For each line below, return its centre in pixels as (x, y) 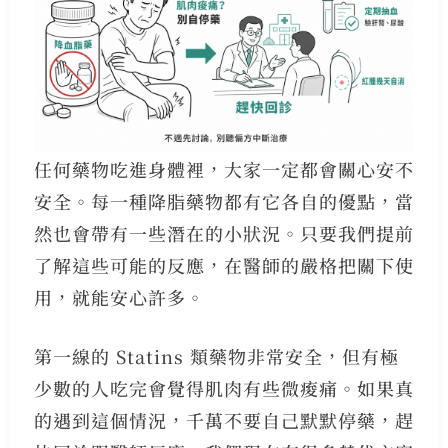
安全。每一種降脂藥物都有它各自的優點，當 (223, 200)
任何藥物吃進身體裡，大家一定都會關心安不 (223, 168)
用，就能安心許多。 (119, 296)
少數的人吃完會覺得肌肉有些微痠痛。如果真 (223, 387)
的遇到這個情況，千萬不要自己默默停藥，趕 (223, 419)
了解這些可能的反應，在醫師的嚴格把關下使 (223, 264)
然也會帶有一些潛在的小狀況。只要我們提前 (223, 232)
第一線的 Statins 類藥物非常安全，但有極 (216, 355)
